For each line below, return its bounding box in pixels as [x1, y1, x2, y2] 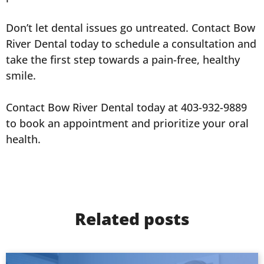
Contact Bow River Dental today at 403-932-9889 [6, 100, 247, 115]
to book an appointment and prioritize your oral [6, 116, 249, 131]
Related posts [75, 207, 189, 230]
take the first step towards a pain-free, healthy [6, 52, 240, 67]
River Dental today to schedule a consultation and [6, 37, 256, 51]
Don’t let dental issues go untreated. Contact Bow [6, 21, 255, 35]
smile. [6, 68, 36, 83]
